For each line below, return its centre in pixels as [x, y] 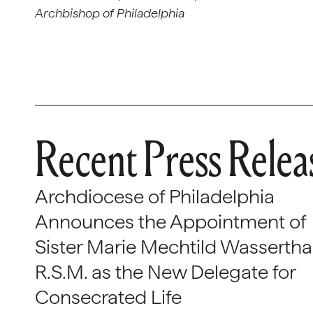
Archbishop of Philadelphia [110, 13]
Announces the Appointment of [170, 221]
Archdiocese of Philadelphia [155, 196]
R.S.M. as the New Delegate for [165, 272]
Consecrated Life [108, 297]
